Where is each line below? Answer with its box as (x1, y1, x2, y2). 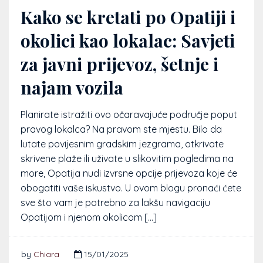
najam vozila (21, 76, 123, 100)
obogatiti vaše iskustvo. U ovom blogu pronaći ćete (21, 182, 241, 194)
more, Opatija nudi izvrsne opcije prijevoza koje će (21, 167, 237, 180)
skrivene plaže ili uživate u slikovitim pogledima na (21, 153, 234, 165)
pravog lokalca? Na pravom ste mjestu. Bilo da (21, 123, 222, 136)
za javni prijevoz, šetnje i (21, 52, 218, 76)
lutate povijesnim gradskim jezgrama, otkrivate (21, 138, 224, 150)
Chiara (33, 249, 59, 260)
